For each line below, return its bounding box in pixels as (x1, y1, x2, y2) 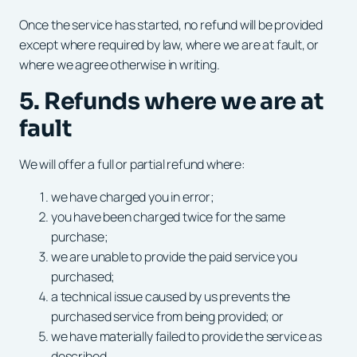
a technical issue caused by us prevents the (51, 287, 291, 305)
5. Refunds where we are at (19, 86, 324, 116)
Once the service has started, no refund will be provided (19, 15, 323, 33)
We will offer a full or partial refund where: (19, 155, 245, 173)
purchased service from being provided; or (51, 307, 284, 325)
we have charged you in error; (51, 187, 214, 206)
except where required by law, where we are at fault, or (19, 35, 320, 53)
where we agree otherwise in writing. (19, 55, 220, 73)
